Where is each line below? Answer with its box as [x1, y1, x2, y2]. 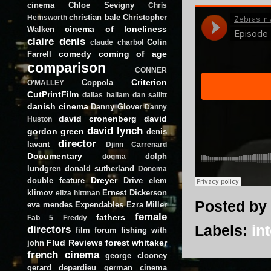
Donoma [138, 165, 167, 172]
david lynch [87, 124, 143, 137]
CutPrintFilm [27, 89, 79, 99]
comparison [27, 59, 106, 76]
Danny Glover [91, 102, 142, 111]
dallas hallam [82, 91, 129, 99]
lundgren [27, 163, 61, 173]
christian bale [69, 12, 120, 22]
